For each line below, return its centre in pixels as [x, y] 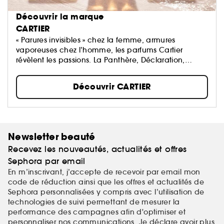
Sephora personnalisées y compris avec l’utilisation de [106, 192]
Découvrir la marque [60, 16]
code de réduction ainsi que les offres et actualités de [106, 182]
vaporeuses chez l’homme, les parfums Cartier [99, 50]
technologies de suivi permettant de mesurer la [94, 202]
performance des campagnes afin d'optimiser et [97, 212]
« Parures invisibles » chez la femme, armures [96, 40]
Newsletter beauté [52, 136]
